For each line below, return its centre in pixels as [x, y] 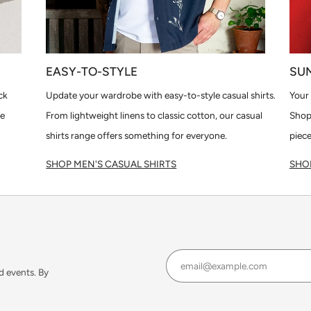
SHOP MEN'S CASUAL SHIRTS [111, 164]
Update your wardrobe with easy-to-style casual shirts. [161, 95]
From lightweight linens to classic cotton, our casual [154, 116]
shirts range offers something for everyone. [137, 136]
